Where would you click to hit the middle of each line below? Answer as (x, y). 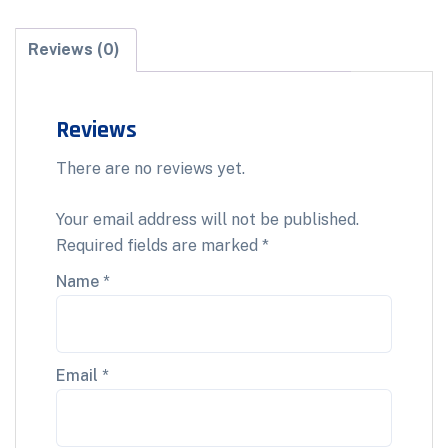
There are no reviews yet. (150, 168)
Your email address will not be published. (207, 219)
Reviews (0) (74, 49)
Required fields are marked (159, 245)
